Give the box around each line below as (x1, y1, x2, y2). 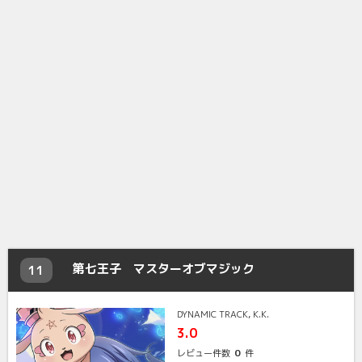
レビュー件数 (176, 346, 230, 360)
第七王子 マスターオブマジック (73, 259, 255, 277)
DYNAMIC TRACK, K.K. (176, 307, 269, 321)
